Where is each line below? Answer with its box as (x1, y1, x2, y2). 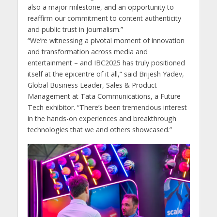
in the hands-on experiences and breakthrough (27, 114, 176, 124)
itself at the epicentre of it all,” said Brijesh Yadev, (27, 69, 184, 79)
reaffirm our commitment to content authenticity (27, 14, 181, 23)
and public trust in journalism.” (27, 25, 123, 34)
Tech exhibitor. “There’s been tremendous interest (27, 103, 187, 112)
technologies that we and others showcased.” (27, 125, 172, 135)
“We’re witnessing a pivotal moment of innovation (27, 36, 185, 46)
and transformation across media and (27, 47, 148, 57)
